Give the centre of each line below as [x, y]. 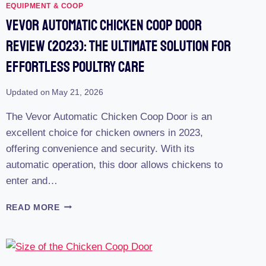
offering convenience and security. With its [100, 148]
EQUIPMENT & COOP [45, 6]
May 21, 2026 [77, 92]
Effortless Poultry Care [75, 67]
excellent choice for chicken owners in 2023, [104, 132]
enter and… [31, 180]
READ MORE [33, 207]
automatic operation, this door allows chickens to [114, 164]
